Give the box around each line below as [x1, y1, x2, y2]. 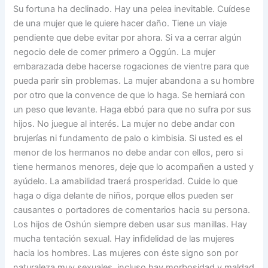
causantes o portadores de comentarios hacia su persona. [13, 204, 251, 215]
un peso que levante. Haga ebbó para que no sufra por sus [13, 103, 252, 115]
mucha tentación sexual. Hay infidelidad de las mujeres [13, 233, 235, 244]
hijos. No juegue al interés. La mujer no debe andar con [13, 118, 236, 129]
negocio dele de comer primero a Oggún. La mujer [13, 46, 216, 57]
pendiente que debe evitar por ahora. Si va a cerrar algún [13, 32, 242, 43]
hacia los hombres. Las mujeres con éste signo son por [13, 247, 239, 258]
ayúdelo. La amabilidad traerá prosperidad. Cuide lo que [13, 175, 238, 187]
